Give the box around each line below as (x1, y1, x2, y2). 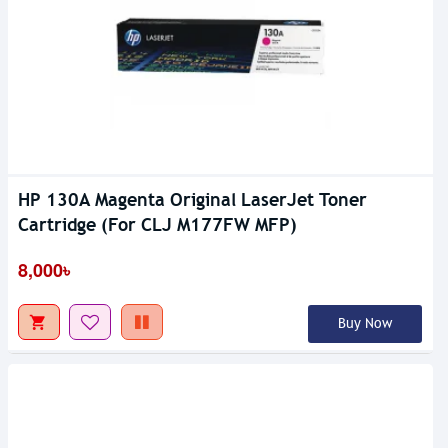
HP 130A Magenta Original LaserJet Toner (18, 188, 367, 212)
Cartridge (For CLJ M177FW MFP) (18, 213, 297, 237)
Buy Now (337, 315, 392, 333)
